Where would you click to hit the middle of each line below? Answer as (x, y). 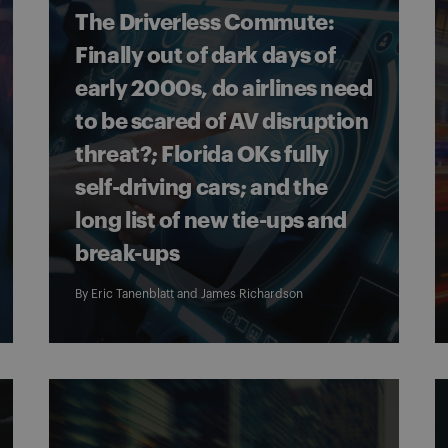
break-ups (127, 254)
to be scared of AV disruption (222, 122)
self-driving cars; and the (201, 188)
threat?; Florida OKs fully (202, 155)
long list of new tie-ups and (211, 221)
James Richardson (252, 294)
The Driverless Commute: (205, 23)
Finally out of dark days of (205, 56)
